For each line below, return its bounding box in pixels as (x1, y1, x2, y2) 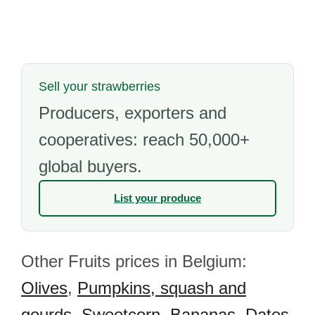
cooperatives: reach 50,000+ (39, 130, 250, 149)
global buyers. (39, 157, 142, 176)
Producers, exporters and (39, 103, 226, 122)
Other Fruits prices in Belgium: (21, 252, 247, 271)
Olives (21, 278, 67, 297)
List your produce (114, 192, 201, 204)
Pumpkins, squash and (77, 278, 246, 297)
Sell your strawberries (39, 79, 160, 94)
